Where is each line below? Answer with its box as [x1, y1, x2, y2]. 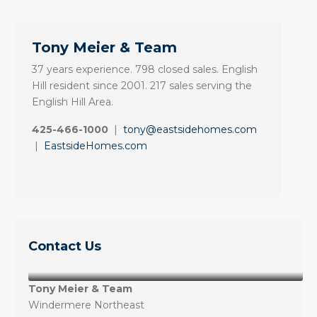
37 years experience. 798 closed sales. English [32, 62, 258, 76]
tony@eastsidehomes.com [123, 122, 257, 136]
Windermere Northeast [28, 298, 144, 311]
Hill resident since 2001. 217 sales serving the [32, 79, 252, 92]
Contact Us [28, 238, 101, 254]
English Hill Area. [32, 95, 113, 108]
